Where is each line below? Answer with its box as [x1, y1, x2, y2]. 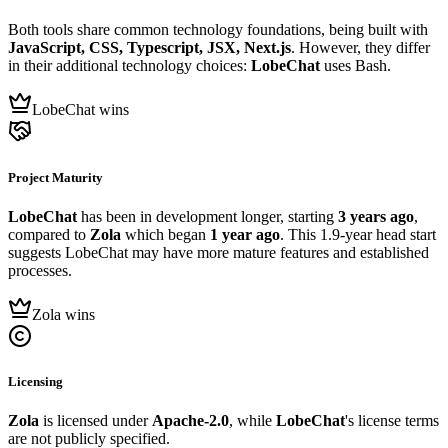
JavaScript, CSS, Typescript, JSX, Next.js [8, 39, 291, 57]
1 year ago [210, 225, 280, 243]
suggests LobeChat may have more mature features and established [8, 243, 429, 261]
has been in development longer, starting [77, 207, 338, 225]
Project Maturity [8, 169, 103, 185]
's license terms [345, 412, 439, 430]
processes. [8, 261, 72, 279]
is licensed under [39, 412, 152, 430]
